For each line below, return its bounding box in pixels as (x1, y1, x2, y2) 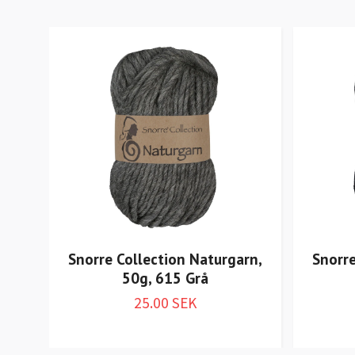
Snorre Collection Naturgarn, (68, 248, 262, 269)
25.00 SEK (134, 292, 197, 312)
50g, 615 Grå (122, 267, 208, 288)
